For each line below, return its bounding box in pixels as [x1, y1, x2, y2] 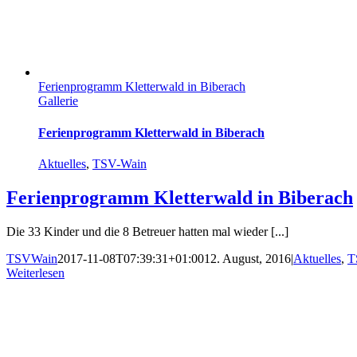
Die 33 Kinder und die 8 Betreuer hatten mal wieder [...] [6, 224, 288, 238]
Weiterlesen [6, 265, 65, 280]
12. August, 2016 [204, 251, 291, 265]
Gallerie [38, 94, 78, 108]
